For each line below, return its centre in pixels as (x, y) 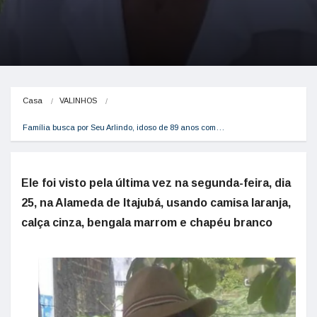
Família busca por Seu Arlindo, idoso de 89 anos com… (123, 127)
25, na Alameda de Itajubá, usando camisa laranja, (156, 203)
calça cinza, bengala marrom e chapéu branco (147, 223)
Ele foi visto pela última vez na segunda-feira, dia (156, 183)
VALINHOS (78, 100)
